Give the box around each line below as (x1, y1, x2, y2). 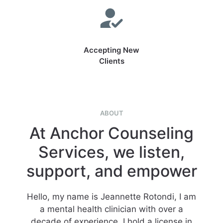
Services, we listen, (38, 142, 185, 162)
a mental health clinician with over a (40, 204, 183, 214)
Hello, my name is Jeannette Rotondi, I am (27, 192, 196, 202)
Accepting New (84, 45, 139, 55)
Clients (99, 56, 124, 66)
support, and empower (26, 161, 197, 181)
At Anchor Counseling (29, 123, 194, 143)
